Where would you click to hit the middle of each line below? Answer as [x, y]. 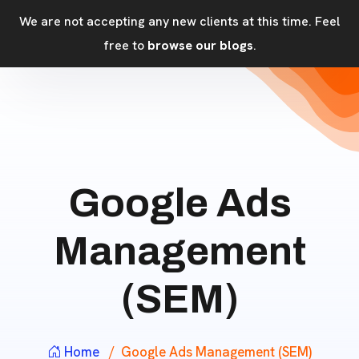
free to [125, 45]
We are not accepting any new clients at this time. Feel [179, 21]
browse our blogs [200, 45]
